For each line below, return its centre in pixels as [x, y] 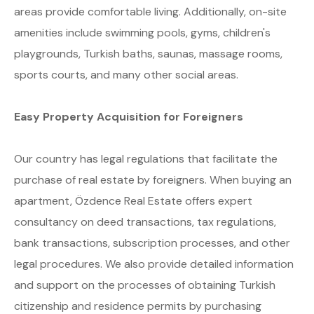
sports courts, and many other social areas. [126, 75]
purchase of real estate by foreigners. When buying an [153, 180]
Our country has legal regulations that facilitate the [146, 159]
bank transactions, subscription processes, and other [152, 243]
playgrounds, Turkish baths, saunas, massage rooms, [148, 54]
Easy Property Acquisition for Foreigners [129, 117]
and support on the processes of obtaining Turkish [145, 285]
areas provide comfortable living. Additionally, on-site [150, 12]
